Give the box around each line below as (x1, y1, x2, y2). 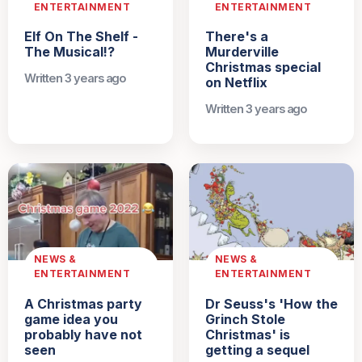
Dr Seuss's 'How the (205, 295, 338, 312)
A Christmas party (24, 295, 142, 312)
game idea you (24, 310, 118, 327)
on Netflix (205, 74, 267, 90)
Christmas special (205, 58, 321, 75)
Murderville (205, 43, 279, 60)
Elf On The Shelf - (24, 27, 138, 44)
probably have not (24, 326, 142, 343)
